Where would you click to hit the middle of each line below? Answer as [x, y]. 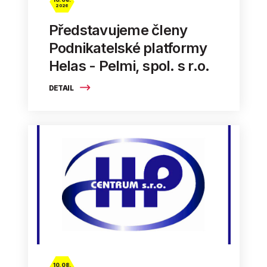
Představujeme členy [118, 30]
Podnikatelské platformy [128, 48]
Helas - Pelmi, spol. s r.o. [129, 66]
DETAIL [62, 88]
